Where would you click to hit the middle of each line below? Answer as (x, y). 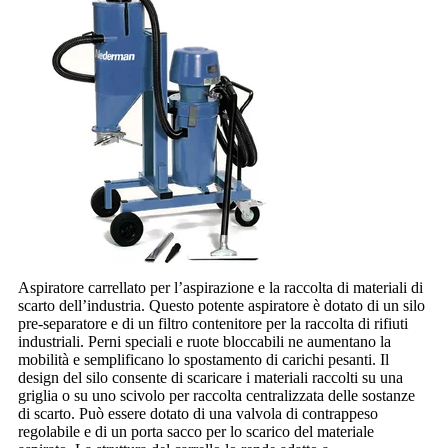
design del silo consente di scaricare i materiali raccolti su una (210, 377)
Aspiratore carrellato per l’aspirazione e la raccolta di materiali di (220, 287)
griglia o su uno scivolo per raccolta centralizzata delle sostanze (216, 395)
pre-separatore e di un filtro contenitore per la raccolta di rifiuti (213, 323)
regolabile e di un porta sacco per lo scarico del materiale (196, 431)
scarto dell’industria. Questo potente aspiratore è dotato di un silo (221, 305)
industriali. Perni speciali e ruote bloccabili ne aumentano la (204, 341)
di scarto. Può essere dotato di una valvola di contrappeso (198, 413)
